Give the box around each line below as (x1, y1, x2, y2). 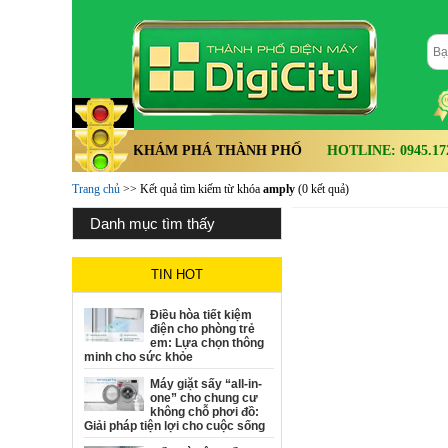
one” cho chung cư (150, 391, 258, 405)
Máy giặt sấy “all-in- (150, 377, 262, 391)
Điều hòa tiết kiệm (150, 308, 252, 322)
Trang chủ (72, 182, 120, 196)
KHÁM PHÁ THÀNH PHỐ (133, 143, 302, 158)
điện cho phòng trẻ (150, 322, 255, 336)
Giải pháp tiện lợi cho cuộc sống (84, 419, 265, 433)
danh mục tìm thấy (101, 215, 215, 232)
